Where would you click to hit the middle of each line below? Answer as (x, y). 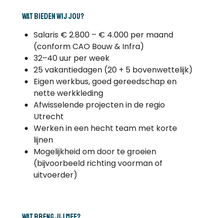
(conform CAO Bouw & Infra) (89, 46)
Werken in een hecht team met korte (105, 128)
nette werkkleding (68, 93)
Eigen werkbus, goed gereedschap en (105, 81)
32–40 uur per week (71, 58)
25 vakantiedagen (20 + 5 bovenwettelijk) (113, 70)
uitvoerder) (55, 175)
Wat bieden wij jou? (53, 16)
